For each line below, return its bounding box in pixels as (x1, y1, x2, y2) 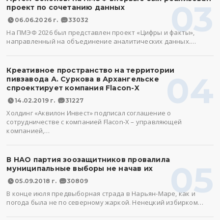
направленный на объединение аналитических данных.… (6, 37, 196, 46)
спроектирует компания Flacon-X (6, 83, 139, 92)
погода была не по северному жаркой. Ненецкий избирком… (6, 198, 203, 207)
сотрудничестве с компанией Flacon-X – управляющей (6, 117, 182, 126)
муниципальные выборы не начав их (6, 164, 153, 173)
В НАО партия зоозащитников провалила (6, 155, 170, 164)
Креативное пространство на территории (6, 66, 175, 75)
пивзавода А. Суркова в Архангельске (6, 75, 159, 83)
